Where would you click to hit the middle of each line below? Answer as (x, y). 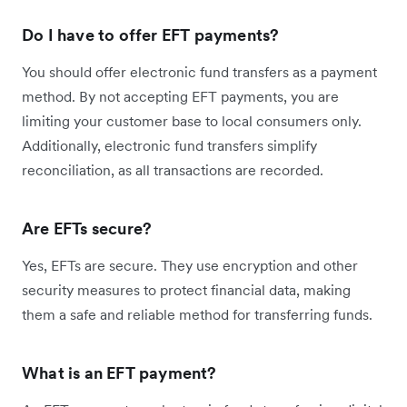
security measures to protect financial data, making (186, 290)
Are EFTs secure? (87, 228)
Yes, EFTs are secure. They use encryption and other (190, 265)
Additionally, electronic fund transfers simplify (169, 145)
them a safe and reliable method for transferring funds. (197, 314)
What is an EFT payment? (119, 373)
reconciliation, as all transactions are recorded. (173, 170)
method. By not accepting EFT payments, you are (180, 96)
